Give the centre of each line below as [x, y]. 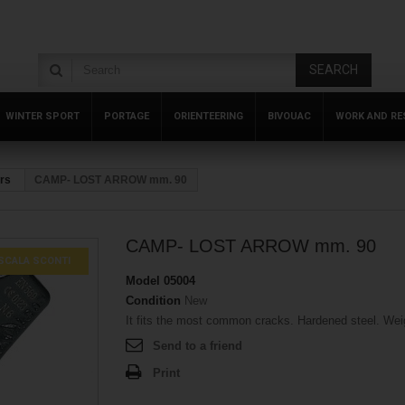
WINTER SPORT [42, 116]
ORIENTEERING [208, 116]
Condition [153, 301]
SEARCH [334, 70]
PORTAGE [127, 116]
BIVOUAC [289, 116]
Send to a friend [198, 346]
